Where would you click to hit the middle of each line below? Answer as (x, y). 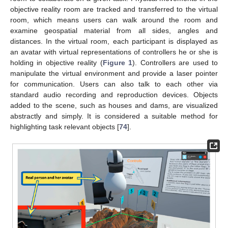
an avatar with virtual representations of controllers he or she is (114, 52)
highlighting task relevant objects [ (65, 127)
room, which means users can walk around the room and (114, 20)
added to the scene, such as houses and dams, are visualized (114, 105)
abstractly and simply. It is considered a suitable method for (114, 116)
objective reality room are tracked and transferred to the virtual (114, 9)
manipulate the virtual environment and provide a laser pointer (114, 73)
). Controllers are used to (175, 63)
